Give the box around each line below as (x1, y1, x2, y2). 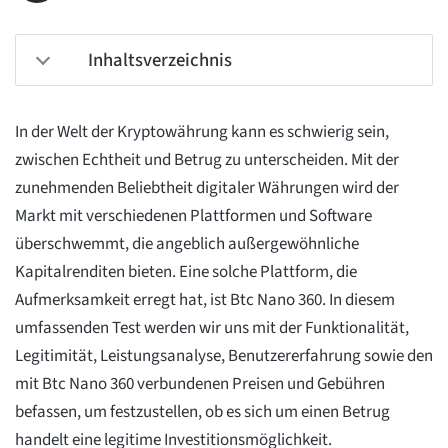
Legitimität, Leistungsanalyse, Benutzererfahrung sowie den (15, 344, 433, 369)
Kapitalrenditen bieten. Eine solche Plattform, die (15, 260, 357, 285)
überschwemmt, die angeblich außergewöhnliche (15, 232, 359, 257)
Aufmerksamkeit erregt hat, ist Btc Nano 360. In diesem (15, 288, 395, 313)
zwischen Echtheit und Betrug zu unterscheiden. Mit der (15, 148, 399, 173)
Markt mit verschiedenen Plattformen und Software (15, 204, 372, 229)
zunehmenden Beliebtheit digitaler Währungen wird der (15, 176, 399, 201)
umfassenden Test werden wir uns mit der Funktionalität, (15, 316, 409, 341)
